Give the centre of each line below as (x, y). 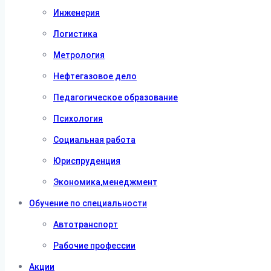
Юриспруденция (87, 161)
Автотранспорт (86, 224)
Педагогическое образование (116, 97)
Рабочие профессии (94, 246)
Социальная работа (94, 140)
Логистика (75, 34)
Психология (78, 119)
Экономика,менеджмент (105, 182)
